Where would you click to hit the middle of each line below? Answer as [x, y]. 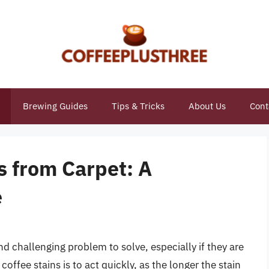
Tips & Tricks [138, 106]
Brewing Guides [55, 106]
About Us [207, 106]
